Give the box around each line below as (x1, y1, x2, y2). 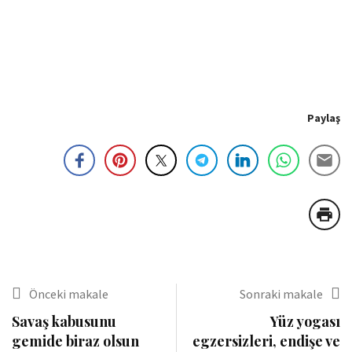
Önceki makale (29, 286, 108, 302)
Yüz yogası (270, 312, 340, 331)
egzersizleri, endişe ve (192, 332, 340, 350)
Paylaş (307, 111, 340, 125)
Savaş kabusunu (12, 312, 116, 331)
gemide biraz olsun (12, 332, 139, 350)
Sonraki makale (240, 286, 323, 302)
